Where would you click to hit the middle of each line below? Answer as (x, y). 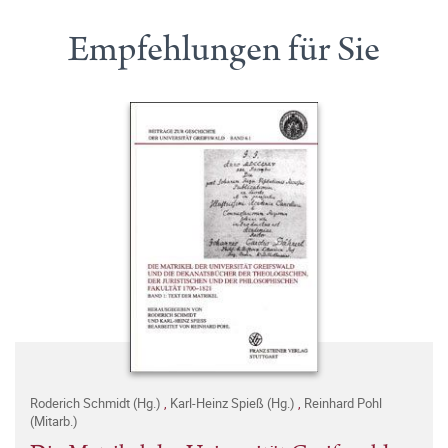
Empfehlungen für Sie (224, 49)
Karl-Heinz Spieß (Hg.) (234, 402)
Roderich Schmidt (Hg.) (97, 402)
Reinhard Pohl (343, 402)
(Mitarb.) (54, 420)
